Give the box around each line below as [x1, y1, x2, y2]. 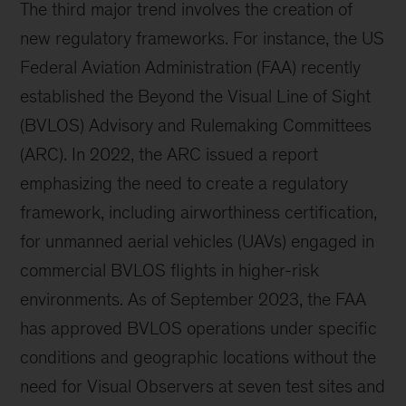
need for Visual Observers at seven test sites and [20, 376, 386, 397]
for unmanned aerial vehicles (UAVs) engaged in [20, 231, 375, 252]
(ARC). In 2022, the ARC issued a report [20, 144, 319, 165]
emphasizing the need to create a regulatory [20, 173, 349, 194]
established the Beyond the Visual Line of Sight [20, 86, 372, 107]
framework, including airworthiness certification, [20, 202, 378, 223]
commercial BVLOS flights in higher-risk [20, 260, 320, 281]
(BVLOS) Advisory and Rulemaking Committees [20, 115, 372, 136]
